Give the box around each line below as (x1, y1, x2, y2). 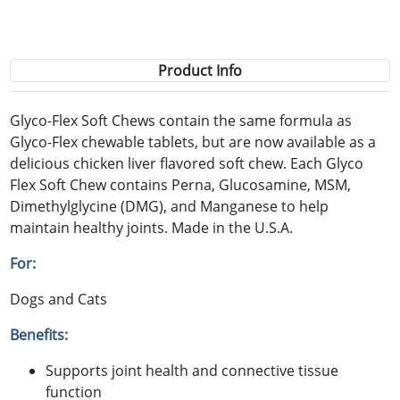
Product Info (158, 60, 242, 80)
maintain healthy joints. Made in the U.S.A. (10, 217, 294, 237)
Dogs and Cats (10, 288, 108, 309)
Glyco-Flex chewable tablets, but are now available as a (10, 131, 377, 152)
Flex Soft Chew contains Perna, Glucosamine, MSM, (10, 174, 352, 195)
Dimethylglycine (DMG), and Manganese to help (10, 196, 329, 216)
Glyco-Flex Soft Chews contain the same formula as (10, 110, 353, 130)
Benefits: (10, 324, 69, 345)
